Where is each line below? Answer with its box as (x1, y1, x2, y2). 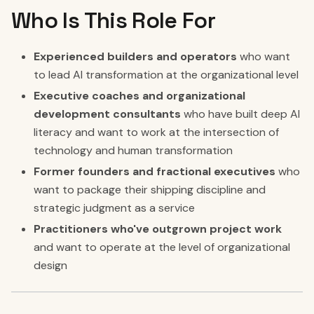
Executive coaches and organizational (34, 88, 245, 103)
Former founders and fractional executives (34, 164, 275, 179)
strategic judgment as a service (34, 200, 195, 215)
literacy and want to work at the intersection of (34, 125, 279, 139)
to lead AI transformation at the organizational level (34, 67, 299, 82)
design (34, 258, 67, 273)
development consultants (34, 107, 181, 121)
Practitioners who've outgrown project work (34, 221, 282, 236)
